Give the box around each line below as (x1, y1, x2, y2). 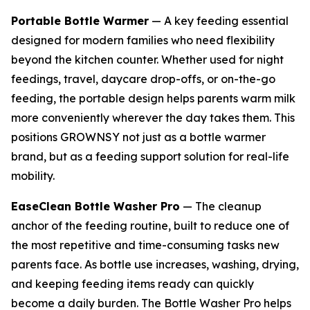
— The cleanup (180, 199, 262, 214)
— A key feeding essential (149, 14, 289, 28)
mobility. (11, 169, 55, 183)
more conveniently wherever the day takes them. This (11, 111, 295, 125)
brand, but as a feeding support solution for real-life (11, 149, 289, 164)
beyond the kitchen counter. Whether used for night (11, 53, 284, 67)
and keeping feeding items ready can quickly (11, 277, 254, 291)
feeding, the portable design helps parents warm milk (11, 91, 295, 106)
